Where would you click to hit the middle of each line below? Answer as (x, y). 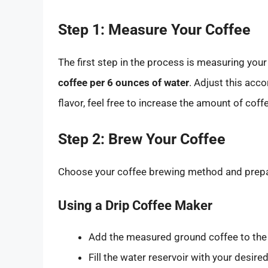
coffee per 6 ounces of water (124, 83)
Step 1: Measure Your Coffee (154, 30)
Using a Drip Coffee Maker (135, 206)
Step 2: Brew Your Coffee (142, 139)
